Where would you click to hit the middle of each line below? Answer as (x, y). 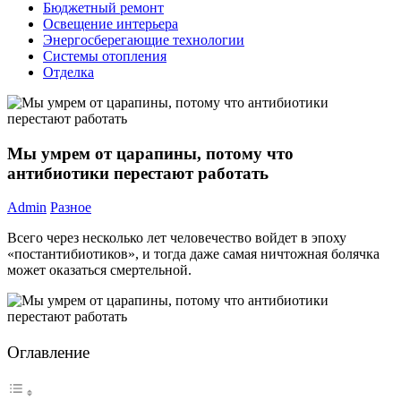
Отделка (68, 72)
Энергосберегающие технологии (144, 40)
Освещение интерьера (111, 24)
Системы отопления (105, 56)
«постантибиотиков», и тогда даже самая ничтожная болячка (193, 254)
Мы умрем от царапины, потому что (150, 153)
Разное (71, 208)
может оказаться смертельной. (99, 270)
